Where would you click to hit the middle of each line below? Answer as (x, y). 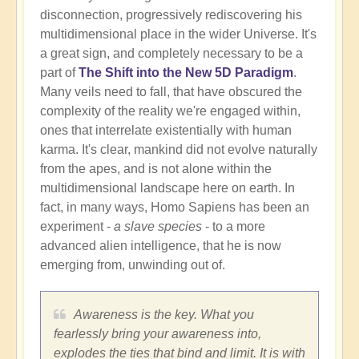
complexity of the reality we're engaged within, (170, 111)
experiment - (77, 226)
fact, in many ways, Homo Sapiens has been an (175, 207)
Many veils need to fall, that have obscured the (171, 91)
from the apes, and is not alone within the (156, 168)
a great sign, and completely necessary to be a (171, 53)
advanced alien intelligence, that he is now (161, 245)
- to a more (234, 226)
